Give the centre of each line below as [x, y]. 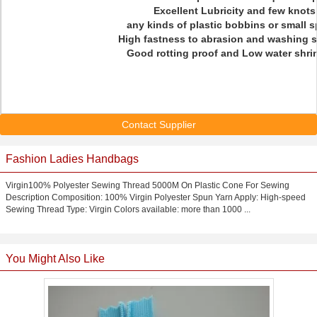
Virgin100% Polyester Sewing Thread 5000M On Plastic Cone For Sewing [148, 185]
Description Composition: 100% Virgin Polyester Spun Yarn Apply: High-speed [156, 197]
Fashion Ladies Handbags [72, 159]
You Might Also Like [55, 259]
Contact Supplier [158, 125]
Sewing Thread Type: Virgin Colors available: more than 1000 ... [128, 209]
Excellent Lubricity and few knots [235, 11]
